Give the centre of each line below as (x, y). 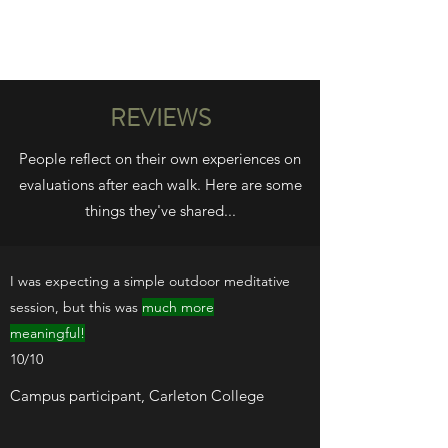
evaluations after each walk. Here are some (160, 184)
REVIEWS (160, 118)
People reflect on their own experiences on (160, 158)
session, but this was (76, 307)
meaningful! (47, 333)
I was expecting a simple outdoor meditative (150, 281)
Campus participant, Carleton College (137, 395)
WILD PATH (160, 38)
